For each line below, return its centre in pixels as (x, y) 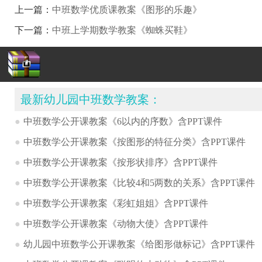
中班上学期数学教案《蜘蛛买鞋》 (122, 30)
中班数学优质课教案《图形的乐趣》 (127, 9)
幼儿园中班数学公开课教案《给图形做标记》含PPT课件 (139, 244)
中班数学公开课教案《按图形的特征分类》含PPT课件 (134, 142)
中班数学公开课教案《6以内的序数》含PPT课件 (123, 121)
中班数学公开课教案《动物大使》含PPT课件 (116, 223)
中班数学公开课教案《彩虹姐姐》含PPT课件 (116, 203)
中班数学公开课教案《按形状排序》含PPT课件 (120, 162)
